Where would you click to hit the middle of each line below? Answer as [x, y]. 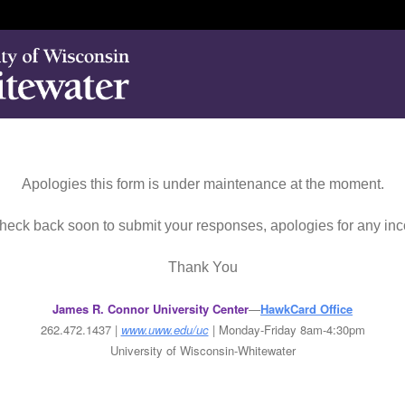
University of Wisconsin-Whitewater [202, 350]
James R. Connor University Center [151, 309]
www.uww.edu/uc [165, 330]
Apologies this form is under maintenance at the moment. [202, 184]
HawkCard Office [306, 309]
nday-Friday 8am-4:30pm [300, 330]
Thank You [202, 267]
